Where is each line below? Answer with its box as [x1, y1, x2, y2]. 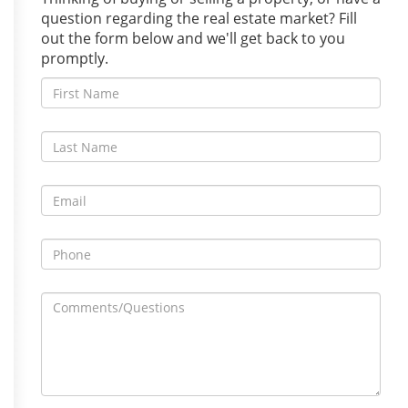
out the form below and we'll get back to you [41, 28, 345, 48]
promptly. [41, 48, 108, 68]
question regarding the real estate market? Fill [41, 8, 357, 28]
